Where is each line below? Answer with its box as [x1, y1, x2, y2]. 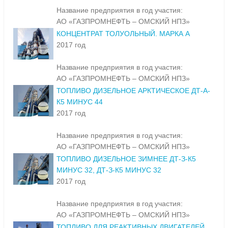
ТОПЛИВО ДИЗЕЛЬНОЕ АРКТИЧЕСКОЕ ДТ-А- [56, 87, 210, 95]
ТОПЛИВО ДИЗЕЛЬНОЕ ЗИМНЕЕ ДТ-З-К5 [56, 155, 196, 163]
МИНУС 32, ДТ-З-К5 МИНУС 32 [56, 166, 161, 175]
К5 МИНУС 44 [56, 98, 103, 106]
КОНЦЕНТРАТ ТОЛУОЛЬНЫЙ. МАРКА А [56, 30, 190, 38]
